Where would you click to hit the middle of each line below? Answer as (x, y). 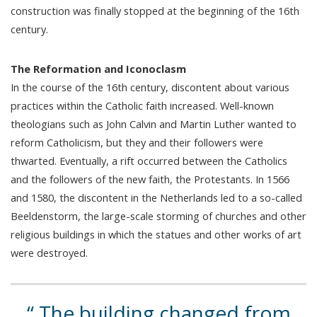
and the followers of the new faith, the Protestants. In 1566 (150, 179)
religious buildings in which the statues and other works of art (156, 234)
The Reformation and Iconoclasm (98, 68)
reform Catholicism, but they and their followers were (137, 142)
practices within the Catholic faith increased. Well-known (142, 105)
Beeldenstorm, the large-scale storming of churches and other (158, 215)
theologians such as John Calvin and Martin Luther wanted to (154, 123)
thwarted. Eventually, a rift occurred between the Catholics (149, 160)
